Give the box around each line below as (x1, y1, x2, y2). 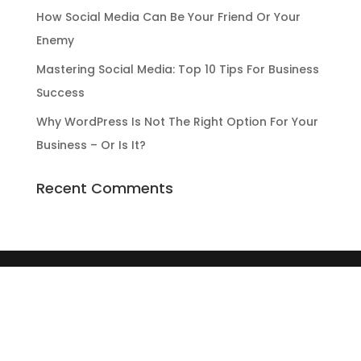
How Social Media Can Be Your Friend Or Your (35, 9, 301, 25)
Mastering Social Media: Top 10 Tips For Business (35, 61, 319, 77)
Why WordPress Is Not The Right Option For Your (35, 114, 318, 130)
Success (35, 85, 85, 101)
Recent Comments (35, 178, 173, 198)
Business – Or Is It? (35, 137, 146, 153)
